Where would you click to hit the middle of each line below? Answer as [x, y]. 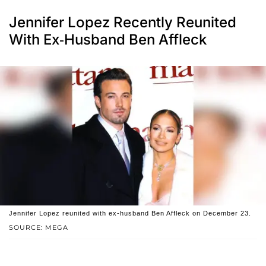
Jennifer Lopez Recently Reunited [123, 23]
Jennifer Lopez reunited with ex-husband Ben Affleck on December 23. [130, 213]
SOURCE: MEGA [39, 228]
